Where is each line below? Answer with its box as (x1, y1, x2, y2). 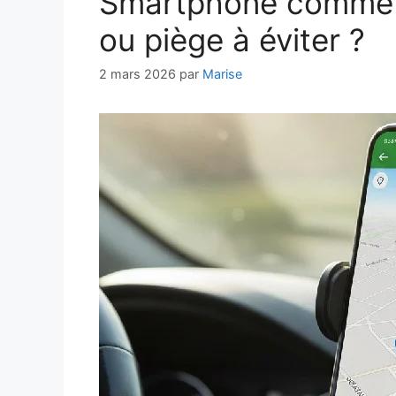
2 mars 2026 (99, 66, 176, 82)
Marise (202, 66, 242, 82)
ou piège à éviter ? (99, 21, 365, 58)
